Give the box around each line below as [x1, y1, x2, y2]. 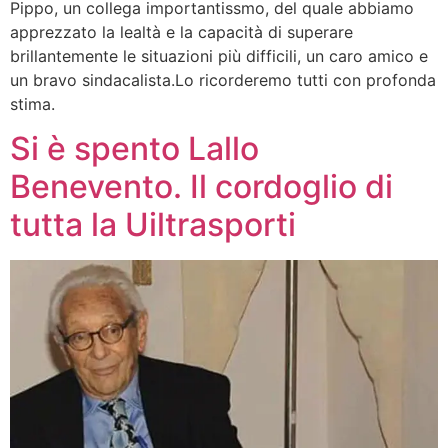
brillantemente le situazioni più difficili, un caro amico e [10, 45, 428, 66]
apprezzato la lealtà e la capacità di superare [10, 21, 353, 42]
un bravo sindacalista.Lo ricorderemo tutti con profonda [10, 69, 436, 90]
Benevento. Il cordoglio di [10, 167, 393, 207]
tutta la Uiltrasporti [10, 205, 296, 245]
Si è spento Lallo [10, 129, 259, 169]
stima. [10, 93, 75, 114]
